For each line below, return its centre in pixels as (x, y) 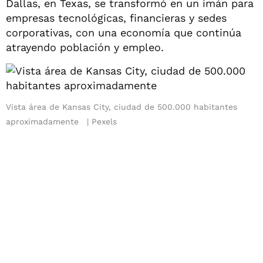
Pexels (104, 121)
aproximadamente (42, 121)
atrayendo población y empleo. (85, 47)
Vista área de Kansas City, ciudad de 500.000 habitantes (122, 107)
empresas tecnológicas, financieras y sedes (116, 18)
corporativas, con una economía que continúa (124, 32)
